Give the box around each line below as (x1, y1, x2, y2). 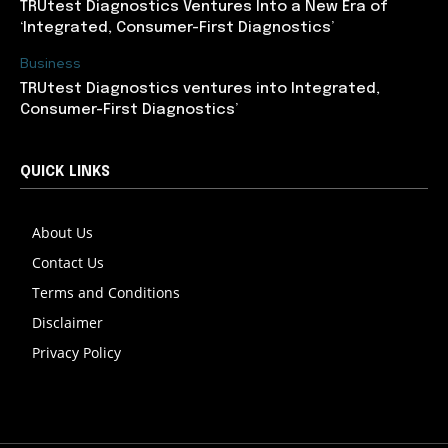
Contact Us (32, 252, 104, 272)
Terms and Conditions (32, 282, 184, 302)
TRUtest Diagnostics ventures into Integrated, (20, 80, 380, 97)
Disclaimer (32, 312, 103, 332)
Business (20, 53, 81, 72)
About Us (32, 222, 93, 242)
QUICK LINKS (20, 164, 110, 179)
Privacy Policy (32, 342, 121, 362)
